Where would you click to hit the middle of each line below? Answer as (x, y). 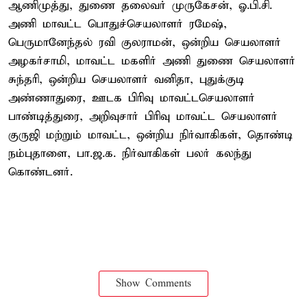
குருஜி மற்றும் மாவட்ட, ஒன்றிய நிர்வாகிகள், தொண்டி (150, 135)
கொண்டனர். (40, 172)
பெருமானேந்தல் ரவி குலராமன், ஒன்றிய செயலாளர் (145, 42)
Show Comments (153, 283)
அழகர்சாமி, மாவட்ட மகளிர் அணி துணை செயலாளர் (152, 61)
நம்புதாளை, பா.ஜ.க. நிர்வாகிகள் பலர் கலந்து (130, 153)
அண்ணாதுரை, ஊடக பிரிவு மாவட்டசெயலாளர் (132, 98)
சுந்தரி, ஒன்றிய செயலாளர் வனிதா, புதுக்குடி (126, 79)
